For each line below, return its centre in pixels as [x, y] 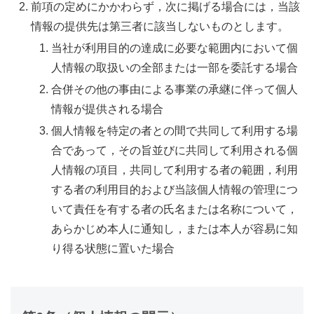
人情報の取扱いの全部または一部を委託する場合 [175, 68]
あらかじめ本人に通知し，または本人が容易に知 [175, 229]
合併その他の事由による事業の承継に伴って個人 [175, 90]
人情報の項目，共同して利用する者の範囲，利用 [175, 170]
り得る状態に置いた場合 [113, 249]
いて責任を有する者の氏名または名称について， [175, 210]
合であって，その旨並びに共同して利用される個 [175, 151]
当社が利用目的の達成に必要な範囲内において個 [175, 48]
